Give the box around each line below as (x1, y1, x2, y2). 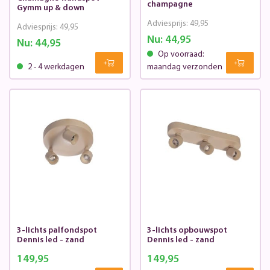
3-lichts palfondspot (16, 226, 97, 236)
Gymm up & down (16, 4, 84, 13)
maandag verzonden (147, 63, 222, 72)
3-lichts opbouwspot (147, 226, 227, 236)
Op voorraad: (156, 50, 204, 60)
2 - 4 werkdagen (25, 63, 84, 72)
